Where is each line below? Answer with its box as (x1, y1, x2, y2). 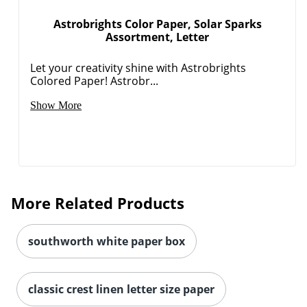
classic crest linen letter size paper (28, 281, 214, 297)
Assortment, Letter (106, 29, 210, 45)
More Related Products (11, 192, 184, 213)
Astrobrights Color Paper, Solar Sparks (53, 16, 262, 32)
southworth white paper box (28, 233, 185, 249)
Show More (30, 99, 82, 111)
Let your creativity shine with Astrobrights (30, 60, 247, 75)
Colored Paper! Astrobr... (30, 73, 159, 88)
